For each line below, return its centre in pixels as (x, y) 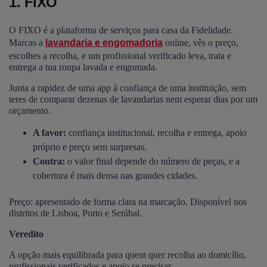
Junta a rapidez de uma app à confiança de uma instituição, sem (128, 88)
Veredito (26, 234)
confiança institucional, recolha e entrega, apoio (158, 132)
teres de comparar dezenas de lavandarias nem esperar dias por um (133, 99)
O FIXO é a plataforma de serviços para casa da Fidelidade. (121, 30)
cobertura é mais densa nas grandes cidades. (115, 175)
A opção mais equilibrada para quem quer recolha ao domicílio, (128, 255)
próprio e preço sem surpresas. (90, 147)
